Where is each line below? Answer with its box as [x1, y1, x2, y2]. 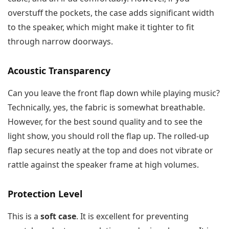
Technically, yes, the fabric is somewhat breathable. [8, 102, 205, 113]
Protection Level [8, 188, 82, 200]
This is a [8, 211, 40, 222]
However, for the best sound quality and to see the [8, 116, 202, 128]
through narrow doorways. [8, 36, 113, 48]
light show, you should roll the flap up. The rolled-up [8, 130, 209, 142]
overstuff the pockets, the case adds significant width [8, 7, 214, 19]
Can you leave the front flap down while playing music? [8, 87, 220, 99]
